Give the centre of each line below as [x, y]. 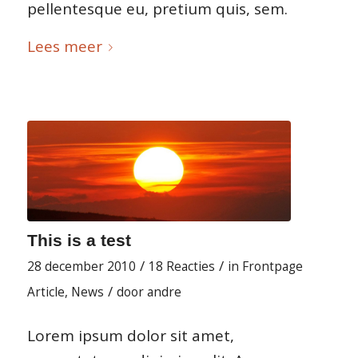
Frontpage [272, 266]
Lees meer [64, 46]
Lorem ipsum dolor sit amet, [130, 336]
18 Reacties [181, 266]
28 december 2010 [81, 266]
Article [46, 292]
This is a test [79, 240]
